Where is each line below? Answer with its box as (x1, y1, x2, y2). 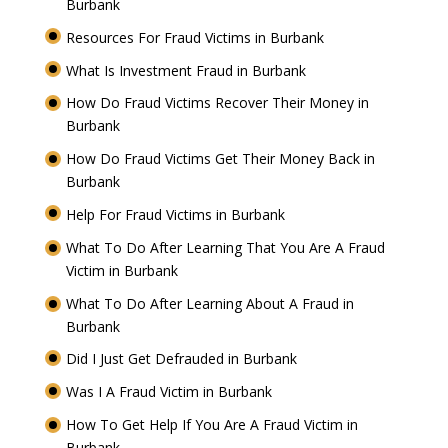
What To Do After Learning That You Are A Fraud (65, 237, 385, 257)
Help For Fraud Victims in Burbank (65, 205, 289, 225)
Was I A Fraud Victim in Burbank (65, 382, 276, 402)
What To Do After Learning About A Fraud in (65, 293, 354, 313)
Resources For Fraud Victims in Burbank (65, 27, 328, 47)
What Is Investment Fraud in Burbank (65, 60, 310, 80)
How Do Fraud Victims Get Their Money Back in (65, 149, 375, 169)
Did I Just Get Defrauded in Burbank (65, 349, 301, 369)
